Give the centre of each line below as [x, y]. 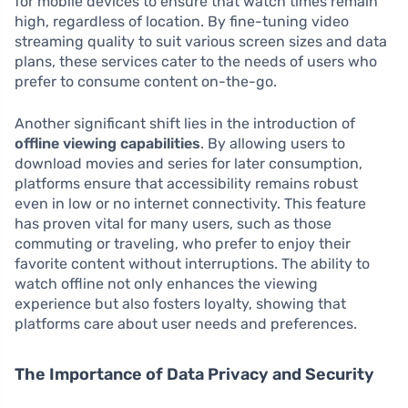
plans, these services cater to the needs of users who [196, 62]
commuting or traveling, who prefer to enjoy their [183, 244]
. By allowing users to [273, 144]
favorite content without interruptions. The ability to [192, 264]
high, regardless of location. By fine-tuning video [182, 22]
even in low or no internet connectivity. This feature [190, 204]
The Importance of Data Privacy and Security [194, 375]
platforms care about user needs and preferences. [186, 324]
